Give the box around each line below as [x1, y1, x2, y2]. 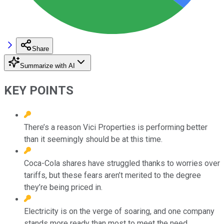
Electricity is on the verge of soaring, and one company [24, 206, 214, 216]
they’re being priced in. [24, 182, 102, 192]
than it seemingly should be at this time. [24, 134, 162, 144]
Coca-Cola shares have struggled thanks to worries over [24, 158, 220, 168]
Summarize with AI [20, 61, 75, 69]
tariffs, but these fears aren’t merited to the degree [24, 170, 201, 180]
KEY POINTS [4, 83, 73, 97]
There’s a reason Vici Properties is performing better [24, 122, 207, 132]
